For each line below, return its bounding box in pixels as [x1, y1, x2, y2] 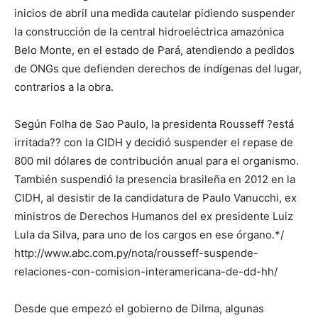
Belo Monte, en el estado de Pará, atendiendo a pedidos [14, 43, 295, 57]
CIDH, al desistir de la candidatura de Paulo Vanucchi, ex [14, 191, 297, 205]
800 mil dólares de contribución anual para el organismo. [14, 154, 299, 168]
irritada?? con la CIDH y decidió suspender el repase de [14, 136, 293, 150]
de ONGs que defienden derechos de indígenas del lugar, [14, 62, 302, 76]
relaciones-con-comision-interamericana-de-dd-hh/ [14, 265, 278, 279]
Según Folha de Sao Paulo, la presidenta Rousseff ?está [14, 117, 294, 131]
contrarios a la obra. [14, 80, 114, 94]
